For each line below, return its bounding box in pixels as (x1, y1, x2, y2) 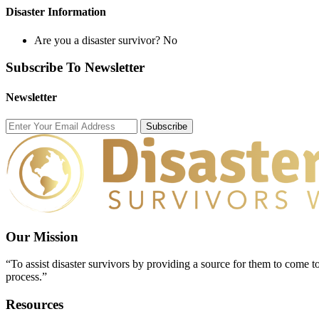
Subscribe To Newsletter (6, 60, 145, 75)
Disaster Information (6, 6, 106, 19)
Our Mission (6, 229, 78, 244)
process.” (6, 271, 47, 283)
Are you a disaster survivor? (34, 33, 163, 46)
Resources (6, 297, 63, 313)
